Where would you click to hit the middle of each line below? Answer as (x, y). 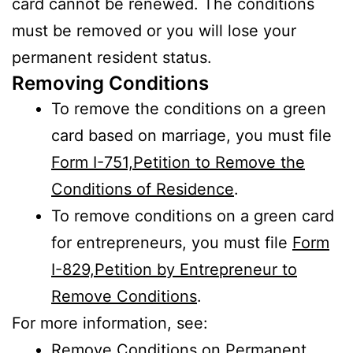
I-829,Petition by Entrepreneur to (174, 269)
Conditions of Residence (143, 189)
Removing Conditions (110, 83)
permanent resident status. (112, 57)
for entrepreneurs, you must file (172, 242)
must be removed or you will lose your (154, 30)
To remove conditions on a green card (193, 216)
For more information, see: (110, 323)
